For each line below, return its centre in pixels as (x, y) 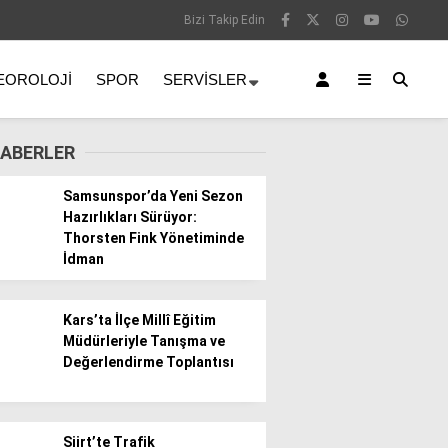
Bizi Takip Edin (224, 20)
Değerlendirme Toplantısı (148, 362)
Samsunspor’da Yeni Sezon (153, 196)
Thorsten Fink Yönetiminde (153, 238)
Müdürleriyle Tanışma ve (144, 341)
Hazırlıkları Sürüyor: (130, 217)
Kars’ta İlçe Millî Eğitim (139, 320)
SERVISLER (205, 79)
